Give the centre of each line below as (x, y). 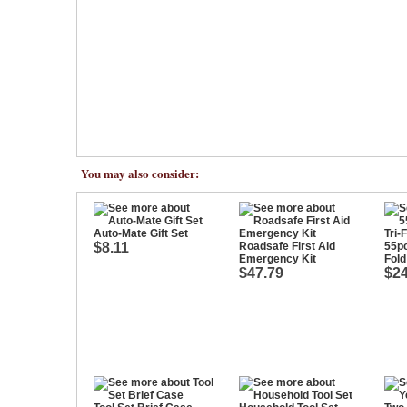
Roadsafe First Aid (287, 246)
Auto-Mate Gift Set (141, 233)
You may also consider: (140, 173)
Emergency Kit (278, 259)
